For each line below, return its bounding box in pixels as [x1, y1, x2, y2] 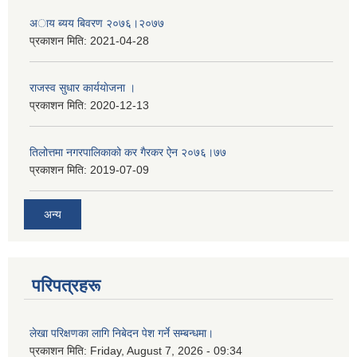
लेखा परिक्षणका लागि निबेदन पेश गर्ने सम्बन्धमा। [29, 327, 214, 340]
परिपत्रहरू [32, 276, 100, 296]
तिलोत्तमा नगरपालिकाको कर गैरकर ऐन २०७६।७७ [29, 145, 226, 159]
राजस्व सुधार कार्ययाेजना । [29, 80, 135, 94]
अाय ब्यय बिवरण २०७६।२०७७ [29, 16, 164, 29]
